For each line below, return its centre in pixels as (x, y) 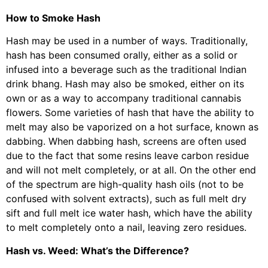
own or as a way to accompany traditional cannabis (124, 98)
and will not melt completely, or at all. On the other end (131, 170)
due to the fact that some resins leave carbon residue (127, 156)
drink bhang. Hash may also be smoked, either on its (125, 84)
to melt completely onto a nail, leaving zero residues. (126, 228)
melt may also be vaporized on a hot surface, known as (132, 127)
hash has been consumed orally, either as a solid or (122, 55)
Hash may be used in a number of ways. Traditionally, (127, 41)
